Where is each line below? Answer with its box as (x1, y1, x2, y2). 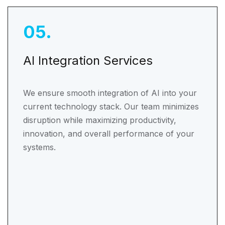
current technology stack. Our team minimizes (23, 101, 199, 111)
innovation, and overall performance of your (23, 129, 194, 139)
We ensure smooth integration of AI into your (23, 88, 197, 98)
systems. (23, 142, 56, 152)
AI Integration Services (23, 53, 153, 68)
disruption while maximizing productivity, (23, 115, 176, 125)
